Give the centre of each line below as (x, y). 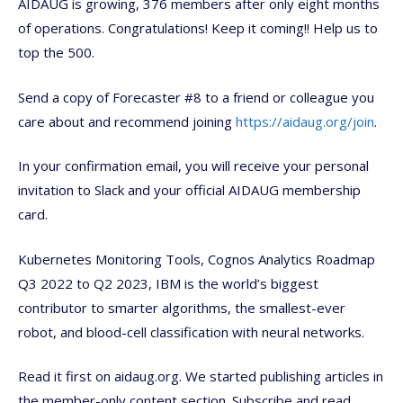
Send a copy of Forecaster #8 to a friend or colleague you (196, 97)
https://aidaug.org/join (305, 121)
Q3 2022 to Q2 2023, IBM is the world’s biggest (168, 283)
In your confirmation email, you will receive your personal (193, 166)
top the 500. (56, 52)
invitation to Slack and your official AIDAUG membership (189, 190)
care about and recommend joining (127, 121)
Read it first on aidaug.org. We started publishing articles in (201, 376)
